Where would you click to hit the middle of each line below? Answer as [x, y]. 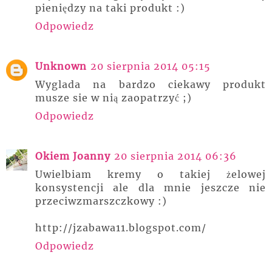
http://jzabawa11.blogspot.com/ [121, 228]
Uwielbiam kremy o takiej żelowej [151, 174]
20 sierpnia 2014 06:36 [175, 156]
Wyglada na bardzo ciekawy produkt [151, 84]
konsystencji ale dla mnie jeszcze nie [151, 188]
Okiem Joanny [73, 156]
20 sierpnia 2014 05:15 [151, 66]
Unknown [61, 66]
